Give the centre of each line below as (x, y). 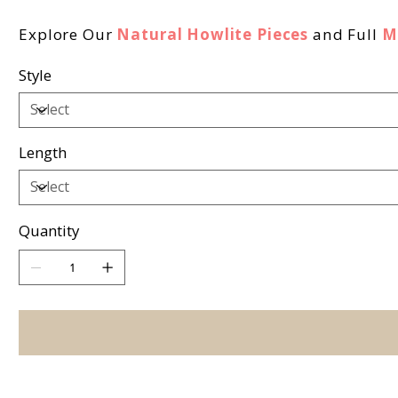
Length (43, 152)
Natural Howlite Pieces (213, 34)
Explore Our (68, 34)
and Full (345, 34)
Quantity (49, 230)
